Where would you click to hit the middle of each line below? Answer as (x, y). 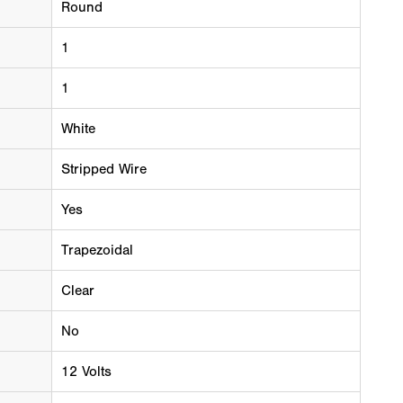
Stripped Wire (103, 169)
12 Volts (86, 372)
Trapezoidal (97, 250)
